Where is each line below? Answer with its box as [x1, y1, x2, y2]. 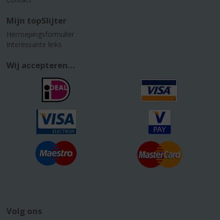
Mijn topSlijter [6, 15, 67, 27]
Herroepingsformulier [6, 29, 75, 39]
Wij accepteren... [6, 59, 76, 71]
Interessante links [6, 40, 62, 50]
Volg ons [6, 205, 43, 217]
